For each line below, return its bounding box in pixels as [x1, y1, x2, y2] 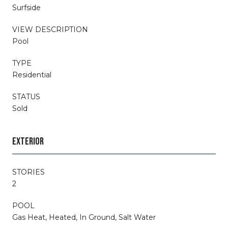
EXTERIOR [12, 135, 44, 148]
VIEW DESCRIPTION [12, 24, 88, 34]
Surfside [12, 3, 41, 12]
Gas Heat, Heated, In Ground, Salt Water [12, 212, 156, 222]
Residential [12, 70, 51, 79]
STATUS [12, 92, 40, 101]
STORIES [12, 167, 45, 177]
